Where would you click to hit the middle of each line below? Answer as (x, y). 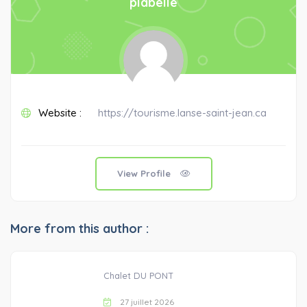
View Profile (145, 173)
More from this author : (79, 229)
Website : (59, 113)
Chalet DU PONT (138, 275)
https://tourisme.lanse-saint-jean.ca (182, 113)
